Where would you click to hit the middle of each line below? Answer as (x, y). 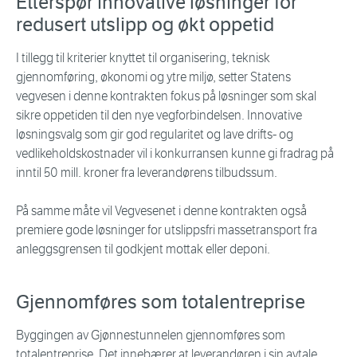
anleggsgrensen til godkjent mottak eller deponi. (143, 249)
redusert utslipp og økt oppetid (145, 25)
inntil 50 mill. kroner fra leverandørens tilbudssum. (147, 173)
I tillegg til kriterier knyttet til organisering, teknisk (143, 58)
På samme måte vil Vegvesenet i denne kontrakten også (161, 211)
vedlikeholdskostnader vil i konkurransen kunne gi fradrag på (175, 154)
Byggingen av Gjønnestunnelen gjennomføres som (151, 335)
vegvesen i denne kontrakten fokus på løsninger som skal (166, 96)
